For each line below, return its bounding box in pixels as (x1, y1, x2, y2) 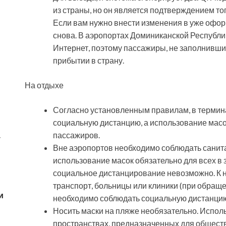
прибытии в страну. (53, 55, 124, 66)
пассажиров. (53, 130, 100, 140)
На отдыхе (25, 80, 64, 90)
